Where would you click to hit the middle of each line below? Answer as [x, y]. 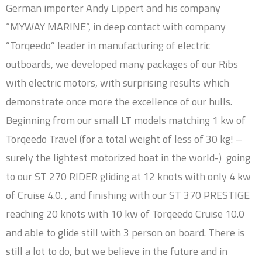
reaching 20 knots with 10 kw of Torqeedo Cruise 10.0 [125, 213]
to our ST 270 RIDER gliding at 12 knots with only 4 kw [128, 176]
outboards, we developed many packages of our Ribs [122, 64]
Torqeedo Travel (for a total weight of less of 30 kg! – [124, 139]
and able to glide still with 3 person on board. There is [125, 232]
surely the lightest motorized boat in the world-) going [128, 157]
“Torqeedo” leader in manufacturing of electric [108, 45]
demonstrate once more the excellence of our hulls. [119, 101]
